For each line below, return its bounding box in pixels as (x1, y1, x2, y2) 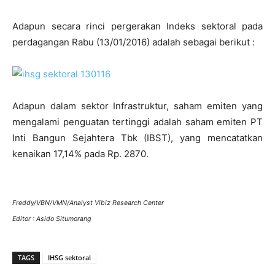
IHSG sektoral (48, 253, 91, 262)
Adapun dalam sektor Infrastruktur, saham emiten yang (12, 100, 263, 112)
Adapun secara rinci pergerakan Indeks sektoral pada (12, 20, 263, 32)
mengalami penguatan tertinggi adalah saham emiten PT (12, 116, 263, 128)
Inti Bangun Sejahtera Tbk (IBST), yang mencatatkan (12, 132, 263, 144)
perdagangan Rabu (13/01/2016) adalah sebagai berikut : (12, 36, 255, 48)
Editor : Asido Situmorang (12, 215, 91, 223)
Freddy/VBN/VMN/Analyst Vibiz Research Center (12, 199, 164, 207)
